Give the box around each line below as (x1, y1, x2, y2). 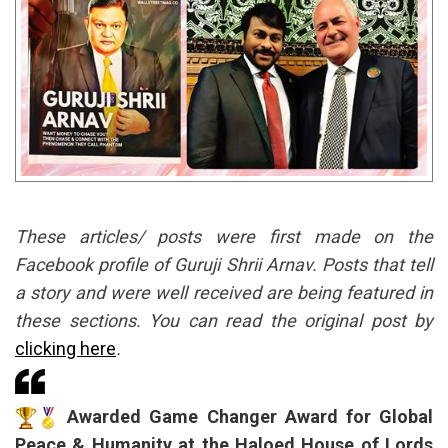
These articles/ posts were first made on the (15, 226, 433, 248)
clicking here (15, 338, 116, 360)
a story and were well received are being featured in (15, 282, 433, 304)
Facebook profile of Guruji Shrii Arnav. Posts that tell (15, 254, 433, 276)
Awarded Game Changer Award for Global (59, 405, 433, 427)
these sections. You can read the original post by (15, 310, 433, 332)
